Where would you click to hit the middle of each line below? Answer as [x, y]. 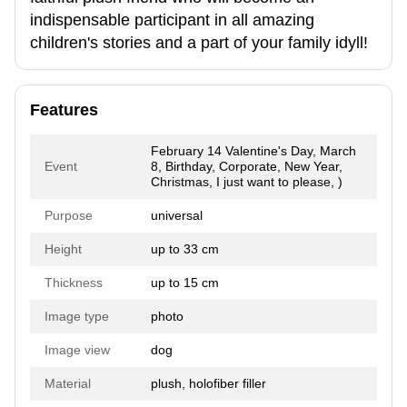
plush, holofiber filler [208, 383]
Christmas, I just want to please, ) [247, 181]
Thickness [74, 282]
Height [63, 248]
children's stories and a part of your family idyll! [199, 42]
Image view [77, 349]
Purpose [69, 215]
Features [64, 109]
